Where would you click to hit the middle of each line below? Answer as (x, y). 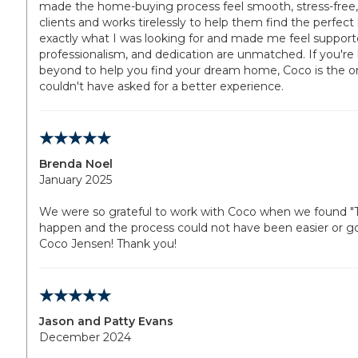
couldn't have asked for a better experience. (161, 86)
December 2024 (85, 337)
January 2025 (76, 180)
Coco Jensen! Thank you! (108, 244)
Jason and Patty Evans (106, 321)
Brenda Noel (76, 164)
